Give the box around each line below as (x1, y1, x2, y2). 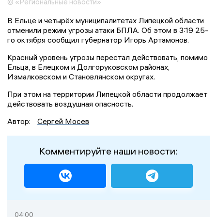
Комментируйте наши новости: (39, 145, 178, 157)
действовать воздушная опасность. (7, 99, 133, 109)
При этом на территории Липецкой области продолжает (7, 89, 207, 99)
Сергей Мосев (37, 116, 89, 126)
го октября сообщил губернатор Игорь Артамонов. (7, 35, 189, 45)
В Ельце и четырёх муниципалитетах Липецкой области (7, 15, 204, 26)
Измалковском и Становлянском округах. (7, 72, 155, 82)
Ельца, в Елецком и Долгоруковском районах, (7, 62, 170, 72)
